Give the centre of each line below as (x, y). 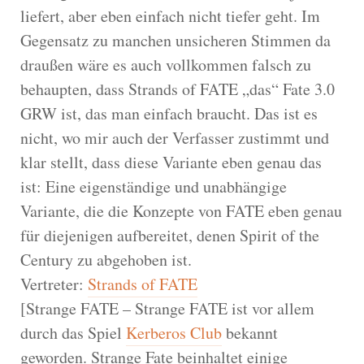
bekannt (250, 332)
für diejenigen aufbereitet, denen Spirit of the (170, 235)
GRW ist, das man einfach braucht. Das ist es (169, 113)
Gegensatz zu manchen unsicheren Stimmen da (175, 40)
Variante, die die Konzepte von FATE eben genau (181, 210)
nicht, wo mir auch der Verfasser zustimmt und (175, 137)
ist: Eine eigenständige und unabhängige (154, 186)
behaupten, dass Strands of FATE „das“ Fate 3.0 (178, 89)
